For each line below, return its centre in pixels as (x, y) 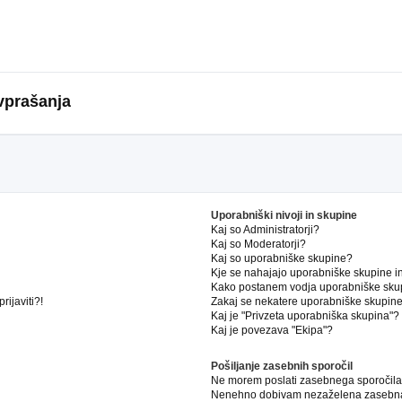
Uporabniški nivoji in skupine (284, 216)
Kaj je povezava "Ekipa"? (272, 331)
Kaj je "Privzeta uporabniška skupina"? (306, 316)
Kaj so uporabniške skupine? (282, 259)
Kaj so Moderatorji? (259, 245)
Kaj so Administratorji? (266, 230)
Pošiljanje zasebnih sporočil (282, 367)
